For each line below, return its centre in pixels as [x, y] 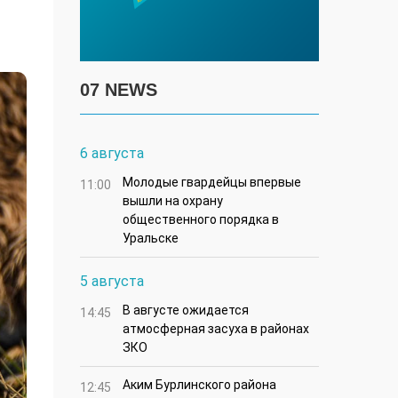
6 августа [112, 154]
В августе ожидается [186, 310]
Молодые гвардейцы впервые [212, 183]
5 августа [112, 282]
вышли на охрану [173, 201]
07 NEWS [119, 90]
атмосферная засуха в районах [216, 329]
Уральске [151, 239]
